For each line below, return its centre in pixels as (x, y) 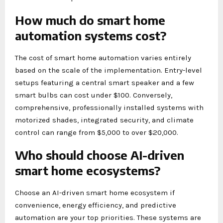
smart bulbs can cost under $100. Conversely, (94, 95)
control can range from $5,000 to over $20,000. (97, 132)
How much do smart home (90, 20)
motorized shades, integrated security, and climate (104, 120)
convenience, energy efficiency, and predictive (96, 205)
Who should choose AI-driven (100, 155)
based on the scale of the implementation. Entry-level (109, 70)
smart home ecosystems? (88, 170)
